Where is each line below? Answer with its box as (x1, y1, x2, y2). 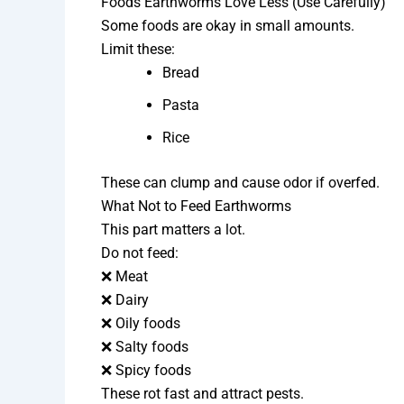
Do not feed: (101, 244, 179, 262)
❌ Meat (101, 268, 148, 286)
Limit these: (101, 41, 175, 59)
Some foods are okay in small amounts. (101, 17, 354, 35)
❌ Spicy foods (101, 362, 191, 380)
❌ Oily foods (101, 315, 180, 333)
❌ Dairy (101, 291, 149, 309)
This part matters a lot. (101, 221, 245, 239)
